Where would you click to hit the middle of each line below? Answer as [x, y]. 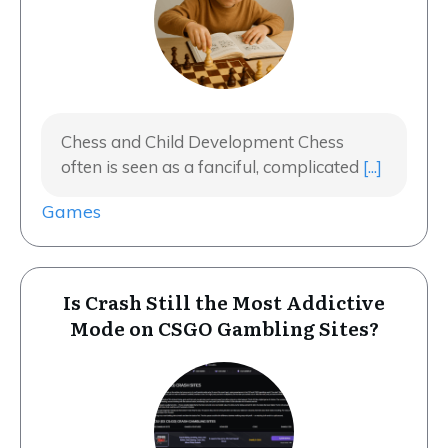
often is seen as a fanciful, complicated [212, 167]
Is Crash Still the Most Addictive [224, 302]
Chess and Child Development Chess [202, 142]
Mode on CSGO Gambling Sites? [224, 328]
